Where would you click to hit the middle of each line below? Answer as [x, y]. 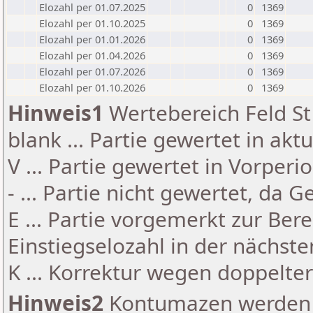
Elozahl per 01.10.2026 [92, 87]
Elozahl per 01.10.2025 [92, 23]
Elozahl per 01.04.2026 [92, 55]
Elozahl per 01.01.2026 [92, 39]
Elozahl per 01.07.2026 [92, 71]
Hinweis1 [56, 113]
